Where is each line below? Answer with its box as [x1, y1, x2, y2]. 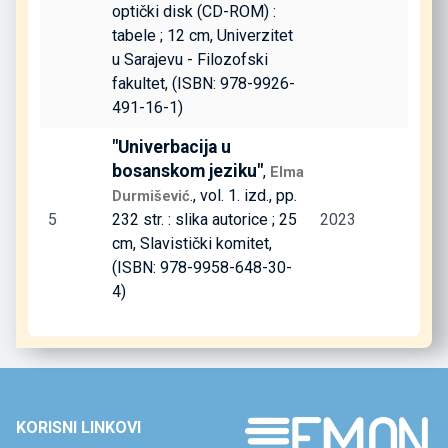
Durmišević [112, 186, 190, 205]
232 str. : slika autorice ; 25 [112, 209, 297, 229]
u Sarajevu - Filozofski [112, 49, 268, 69]
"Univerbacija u [112, 136, 231, 157]
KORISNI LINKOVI [16, 417, 141, 437]
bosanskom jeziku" [112, 160, 263, 181]
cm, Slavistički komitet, [112, 233, 272, 253]
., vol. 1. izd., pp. [190, 185, 297, 205]
